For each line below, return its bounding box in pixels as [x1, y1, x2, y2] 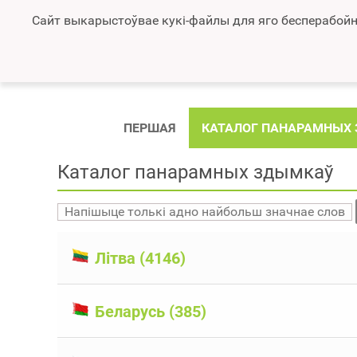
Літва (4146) [90, 248, 186, 268]
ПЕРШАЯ [124, 120, 176, 135]
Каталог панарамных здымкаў [57, 160, 333, 183]
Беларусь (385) [90, 301, 206, 321]
